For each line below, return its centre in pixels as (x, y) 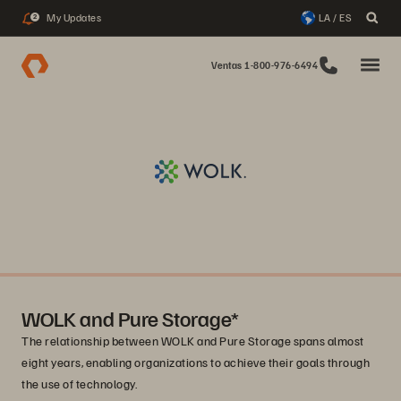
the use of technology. (81, 384)
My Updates (74, 17)
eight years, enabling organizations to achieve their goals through (196, 362)
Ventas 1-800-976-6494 (264, 65)
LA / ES (334, 17)
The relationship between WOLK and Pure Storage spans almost (193, 341)
